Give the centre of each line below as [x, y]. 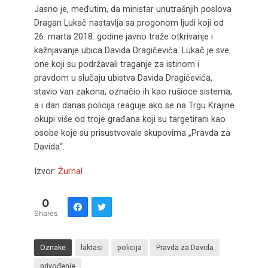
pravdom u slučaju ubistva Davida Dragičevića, [123, 78]
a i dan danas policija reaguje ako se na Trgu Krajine [134, 106]
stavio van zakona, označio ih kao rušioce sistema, [133, 92]
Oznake [53, 247]
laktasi [92, 247]
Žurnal [70, 171]
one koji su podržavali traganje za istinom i [116, 64]
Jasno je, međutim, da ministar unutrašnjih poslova [133, 9]
